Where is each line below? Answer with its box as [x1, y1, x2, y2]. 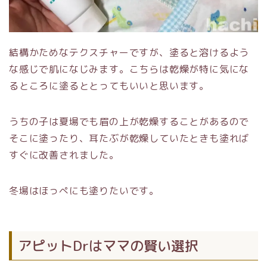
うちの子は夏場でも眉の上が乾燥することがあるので [9, 114, 250, 128]
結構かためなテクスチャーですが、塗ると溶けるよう [9, 45, 250, 59]
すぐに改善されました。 [9, 148, 119, 162]
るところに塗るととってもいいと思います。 [9, 79, 209, 92]
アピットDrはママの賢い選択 [18, 235, 198, 255]
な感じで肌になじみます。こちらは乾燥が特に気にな [9, 62, 250, 76]
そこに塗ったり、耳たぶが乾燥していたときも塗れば [9, 131, 250, 145]
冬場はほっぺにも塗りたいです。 [9, 184, 159, 197]
